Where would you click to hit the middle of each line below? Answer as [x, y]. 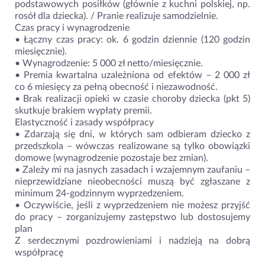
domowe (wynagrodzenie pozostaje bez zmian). [112, 158]
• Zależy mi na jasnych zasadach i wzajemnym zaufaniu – [132, 170]
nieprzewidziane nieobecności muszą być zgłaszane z [132, 182]
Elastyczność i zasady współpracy [84, 123]
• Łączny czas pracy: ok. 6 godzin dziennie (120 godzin [132, 40]
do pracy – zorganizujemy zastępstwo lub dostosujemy [132, 217]
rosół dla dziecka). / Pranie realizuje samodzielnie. [117, 16]
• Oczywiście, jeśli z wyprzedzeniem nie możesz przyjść [132, 206]
